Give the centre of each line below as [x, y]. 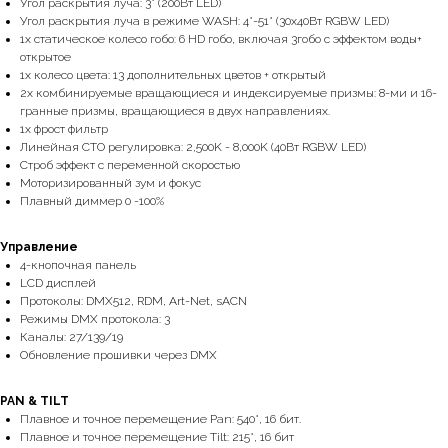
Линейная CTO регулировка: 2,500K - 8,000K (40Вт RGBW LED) [193, 147]
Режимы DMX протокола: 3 [95, 319]
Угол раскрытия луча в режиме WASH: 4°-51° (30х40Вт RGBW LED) [204, 21]
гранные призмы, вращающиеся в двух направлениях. [175, 111]
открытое [45, 57]
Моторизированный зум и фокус [110, 183]
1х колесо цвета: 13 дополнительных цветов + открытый [173, 75]
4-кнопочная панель [78, 265]
